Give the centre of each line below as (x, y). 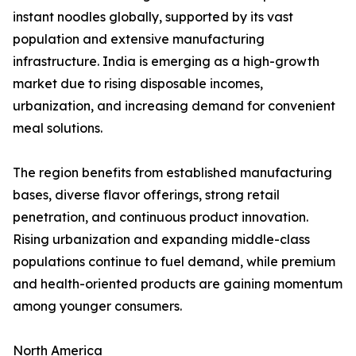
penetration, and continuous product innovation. (161, 217)
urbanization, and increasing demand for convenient (174, 106)
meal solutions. (58, 128)
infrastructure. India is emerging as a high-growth (166, 62)
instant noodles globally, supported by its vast (153, 17)
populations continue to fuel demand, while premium (174, 262)
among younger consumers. (97, 306)
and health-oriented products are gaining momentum (178, 284)
